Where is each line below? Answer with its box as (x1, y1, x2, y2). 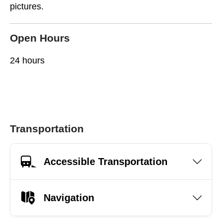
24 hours (10, 55, 45, 65)
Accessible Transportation (44, 156, 167, 167)
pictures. (10, 1, 44, 11)
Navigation (44, 192, 94, 203)
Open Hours (10, 32, 70, 44)
